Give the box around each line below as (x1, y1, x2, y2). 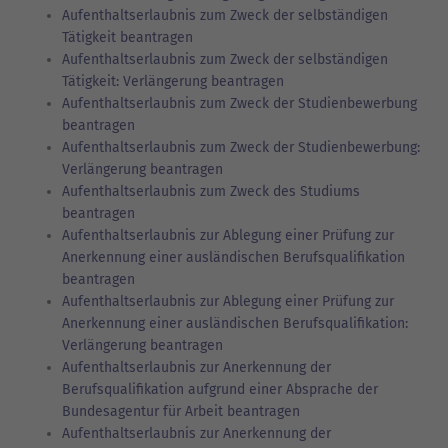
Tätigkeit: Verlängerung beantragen (62, 72, 284, 90)
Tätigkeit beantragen (62, 28, 193, 46)
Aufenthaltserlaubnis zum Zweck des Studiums (62, 182, 360, 200)
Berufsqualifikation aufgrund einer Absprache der (62, 380, 378, 398)
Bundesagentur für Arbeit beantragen (62, 402, 300, 420)
